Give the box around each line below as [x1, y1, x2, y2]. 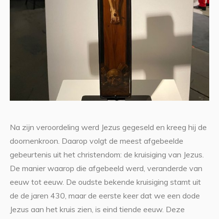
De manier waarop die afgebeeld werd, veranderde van [9, 163, 202, 174]
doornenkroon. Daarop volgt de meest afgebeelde [9, 136, 183, 146]
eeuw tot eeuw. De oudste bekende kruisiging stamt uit [9, 177, 201, 187]
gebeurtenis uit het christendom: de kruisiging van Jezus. [9, 150, 204, 160]
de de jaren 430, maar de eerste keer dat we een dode [9, 191, 200, 201]
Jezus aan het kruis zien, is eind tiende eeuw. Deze [9, 204, 185, 215]
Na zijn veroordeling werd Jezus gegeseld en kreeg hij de [9, 122, 207, 132]
